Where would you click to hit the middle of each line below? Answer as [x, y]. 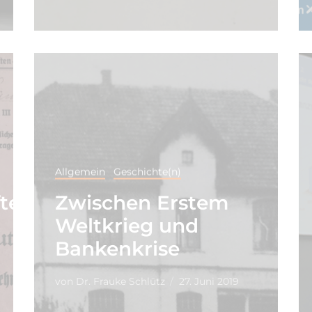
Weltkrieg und [126, 225]
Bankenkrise [117, 248]
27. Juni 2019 [209, 281]
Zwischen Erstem [141, 202]
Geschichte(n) [147, 172]
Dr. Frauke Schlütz [119, 281]
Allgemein [80, 172]
